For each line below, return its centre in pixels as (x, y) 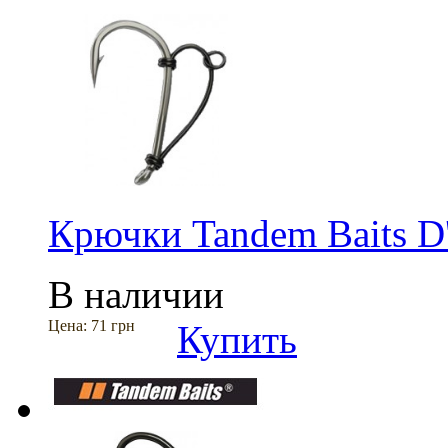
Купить (237, 340)
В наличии (136, 295)
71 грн (113, 326)
